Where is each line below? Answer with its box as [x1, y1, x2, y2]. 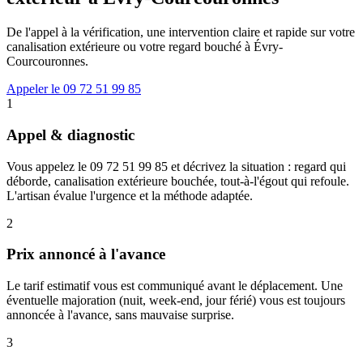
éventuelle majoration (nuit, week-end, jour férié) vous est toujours [6, 293, 345, 308]
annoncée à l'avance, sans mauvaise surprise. [6, 308, 234, 322]
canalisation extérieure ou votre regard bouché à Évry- [6, 40, 283, 54]
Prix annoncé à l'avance [6, 246, 165, 263]
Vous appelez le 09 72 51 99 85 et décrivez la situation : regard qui [6, 159, 346, 173]
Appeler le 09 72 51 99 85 [6, 82, 141, 96]
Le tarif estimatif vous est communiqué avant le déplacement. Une [6, 279, 343, 293]
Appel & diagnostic [6, 126, 135, 143]
